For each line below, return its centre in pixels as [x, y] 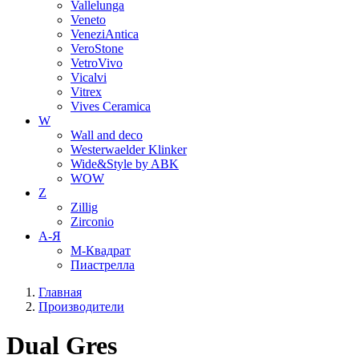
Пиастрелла [103, 265]
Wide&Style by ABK [125, 164]
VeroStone [97, 48]
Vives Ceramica [111, 106]
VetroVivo [97, 63]
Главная [60, 292]
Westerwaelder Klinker [129, 149]
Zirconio [92, 222]
